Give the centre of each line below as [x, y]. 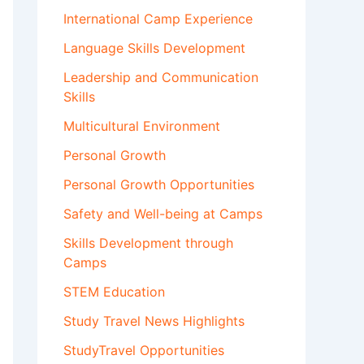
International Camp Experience [158, 19]
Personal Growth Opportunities [159, 185]
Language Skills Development [154, 48]
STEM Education [114, 292]
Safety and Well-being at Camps [163, 214]
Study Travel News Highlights [154, 321]
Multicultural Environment [142, 126]
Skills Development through [148, 243]
